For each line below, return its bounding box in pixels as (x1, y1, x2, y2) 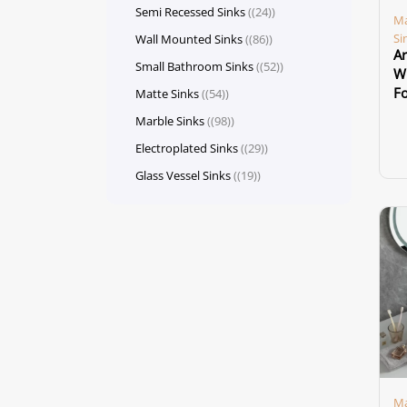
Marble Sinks (135, 113, 204, 129)
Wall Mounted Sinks (135, 31, 243, 47)
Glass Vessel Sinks (135, 167, 231, 184)
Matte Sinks (135, 85, 199, 102)
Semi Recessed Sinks (135, 4, 245, 20)
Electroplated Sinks (135, 140, 238, 156)
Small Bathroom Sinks (135, 58, 253, 74)
